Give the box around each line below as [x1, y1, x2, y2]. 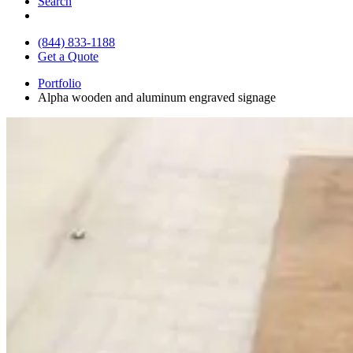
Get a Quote [38, 49, 98, 63]
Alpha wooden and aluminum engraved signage [38, 90, 276, 104]
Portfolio [38, 76, 81, 90]
